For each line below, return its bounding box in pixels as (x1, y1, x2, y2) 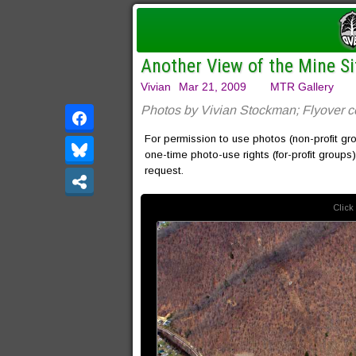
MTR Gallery (270, 80, 334, 93)
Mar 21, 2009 (179, 80, 246, 93)
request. (145, 164, 184, 176)
